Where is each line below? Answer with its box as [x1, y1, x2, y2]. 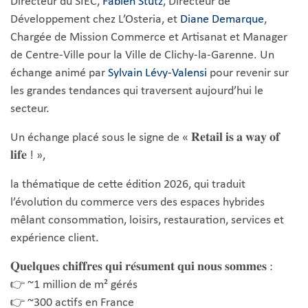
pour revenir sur [207, 67, 289, 79]
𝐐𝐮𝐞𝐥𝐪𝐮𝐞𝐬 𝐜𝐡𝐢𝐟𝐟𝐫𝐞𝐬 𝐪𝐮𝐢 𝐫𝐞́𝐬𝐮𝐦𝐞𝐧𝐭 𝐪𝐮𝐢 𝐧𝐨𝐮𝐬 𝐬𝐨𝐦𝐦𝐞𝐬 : [10, 261, 273, 273]
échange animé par [10, 67, 108, 79]
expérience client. [10, 232, 99, 244]
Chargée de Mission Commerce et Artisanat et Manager [10, 32, 287, 43]
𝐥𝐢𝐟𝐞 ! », [10, 150, 45, 162]
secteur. [10, 103, 49, 115]
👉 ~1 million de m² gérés [10, 279, 137, 291]
